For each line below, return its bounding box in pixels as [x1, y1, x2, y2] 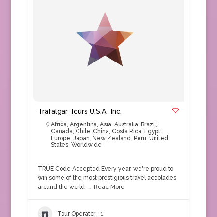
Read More [92, 184, 124, 190]
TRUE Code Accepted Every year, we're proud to [37, 165, 173, 172]
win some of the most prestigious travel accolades [37, 174, 176, 181]
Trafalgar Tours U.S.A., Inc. [37, 108, 122, 115]
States [50, 141, 68, 148]
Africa [50, 121, 67, 128]
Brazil [140, 121, 156, 128]
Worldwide [71, 141, 102, 148]
